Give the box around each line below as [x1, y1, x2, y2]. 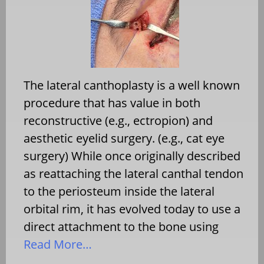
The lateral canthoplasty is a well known [24, 77, 240, 93]
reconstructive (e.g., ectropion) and [24, 112, 213, 128]
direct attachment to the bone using [24, 218, 219, 235]
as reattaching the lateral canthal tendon [24, 165, 243, 181]
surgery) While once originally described [24, 147, 240, 164]
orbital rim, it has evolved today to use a [24, 200, 240, 217]
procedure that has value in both [24, 94, 200, 111]
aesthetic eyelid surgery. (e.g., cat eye [24, 130, 225, 146]
